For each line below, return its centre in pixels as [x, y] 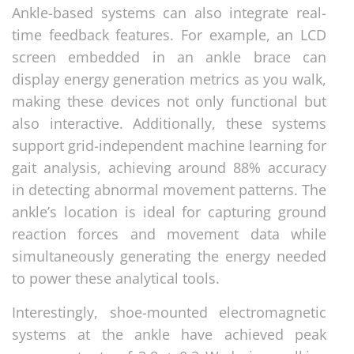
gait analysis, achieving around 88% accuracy [169, 167]
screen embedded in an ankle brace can [169, 56]
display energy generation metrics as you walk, [169, 79]
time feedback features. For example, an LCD [169, 34]
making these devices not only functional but [169, 101]
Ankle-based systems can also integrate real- [169, 12]
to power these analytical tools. [116, 278]
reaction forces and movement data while [169, 233]
